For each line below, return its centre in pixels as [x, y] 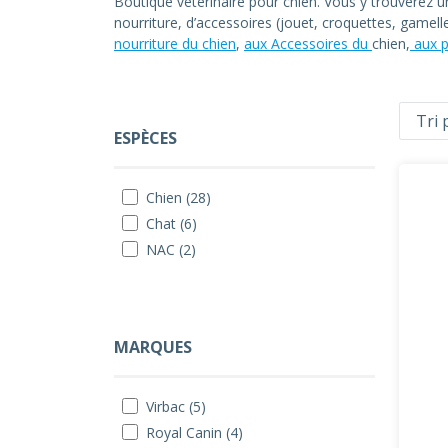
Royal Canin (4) [194, 432]
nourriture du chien [175, 43]
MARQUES [153, 347]
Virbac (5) [176, 406]
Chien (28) [178, 197]
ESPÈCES [145, 138]
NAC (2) [171, 249]
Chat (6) [171, 223]
